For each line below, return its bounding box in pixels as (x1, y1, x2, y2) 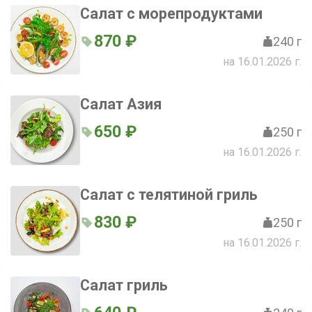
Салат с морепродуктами (80, 5, 263, 22)
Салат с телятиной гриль (80, 186, 258, 203)
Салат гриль (80, 276, 168, 294)
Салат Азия (80, 95, 162, 113)
